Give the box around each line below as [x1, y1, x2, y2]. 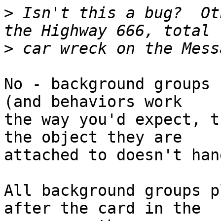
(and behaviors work [4, 93, 191, 111]
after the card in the [4, 199, 210, 218]
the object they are [4, 128, 191, 147]
